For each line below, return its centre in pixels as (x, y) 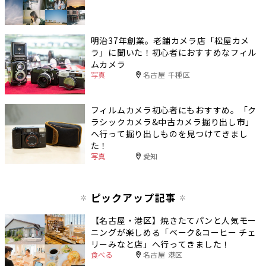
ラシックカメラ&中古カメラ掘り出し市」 (172, 121)
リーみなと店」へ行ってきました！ (160, 244)
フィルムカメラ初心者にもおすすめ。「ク (174, 110)
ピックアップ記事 (133, 198)
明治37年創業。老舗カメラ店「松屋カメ (170, 40)
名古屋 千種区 (167, 74)
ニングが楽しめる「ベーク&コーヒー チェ (173, 232)
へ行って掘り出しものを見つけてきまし (169, 133)
